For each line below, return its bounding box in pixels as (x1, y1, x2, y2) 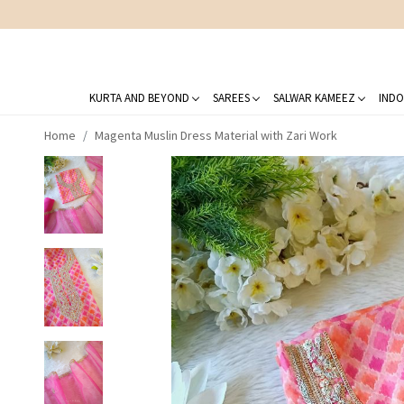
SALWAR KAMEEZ (272, 89, 355, 106)
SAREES (212, 89, 250, 106)
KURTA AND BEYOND (88, 89, 189, 106)
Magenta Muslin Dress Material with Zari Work (94, 126, 337, 143)
